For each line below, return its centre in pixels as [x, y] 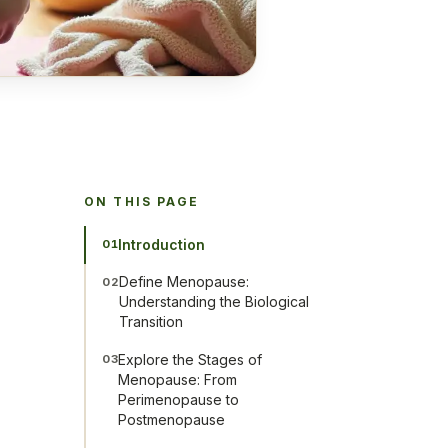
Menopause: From [178, 379]
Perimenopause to [179, 399]
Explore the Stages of [190, 359]
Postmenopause [172, 419]
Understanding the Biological [214, 302]
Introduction [162, 244]
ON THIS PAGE [141, 201]
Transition [151, 322]
